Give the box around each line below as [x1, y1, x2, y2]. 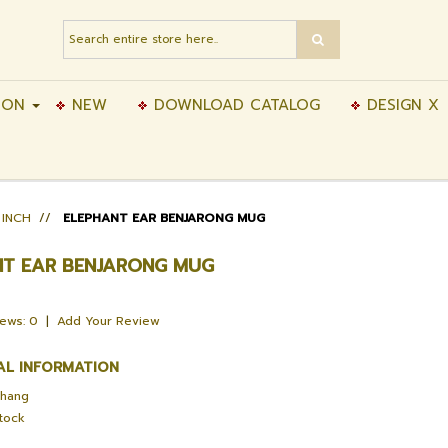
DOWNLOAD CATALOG [148, 94, 320, 116]
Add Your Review [57, 312, 161, 330]
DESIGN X [361, 94, 439, 116]
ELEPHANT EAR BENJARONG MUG [63, 209, 265, 227]
